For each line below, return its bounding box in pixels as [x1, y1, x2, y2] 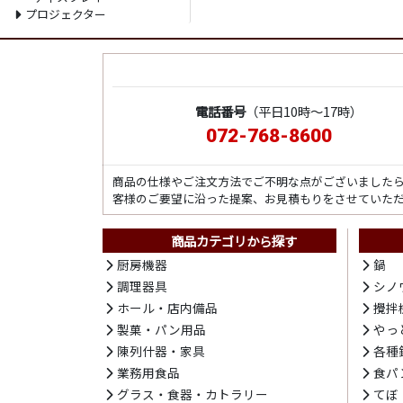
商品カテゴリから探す [170, 231, 297, 250]
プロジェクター [24, 5, 106, 22]
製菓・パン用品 [117, 320, 207, 338]
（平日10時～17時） [246, 102, 363, 121]
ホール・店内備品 [117, 299, 219, 317]
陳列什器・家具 [117, 342, 206, 360]
